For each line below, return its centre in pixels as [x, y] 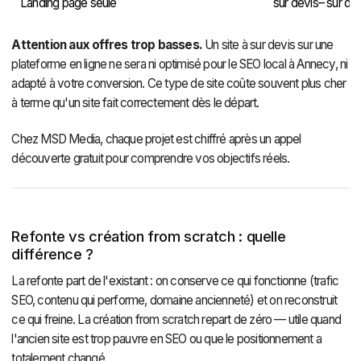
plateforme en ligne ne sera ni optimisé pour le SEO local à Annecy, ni [180, 64]
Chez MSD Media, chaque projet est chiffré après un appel [156, 139]
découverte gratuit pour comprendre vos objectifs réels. [151, 159]
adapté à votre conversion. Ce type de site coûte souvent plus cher [179, 83]
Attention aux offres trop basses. [107, 44]
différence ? [52, 254]
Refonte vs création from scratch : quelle [149, 237]
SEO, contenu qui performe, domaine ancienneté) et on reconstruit [174, 301]
